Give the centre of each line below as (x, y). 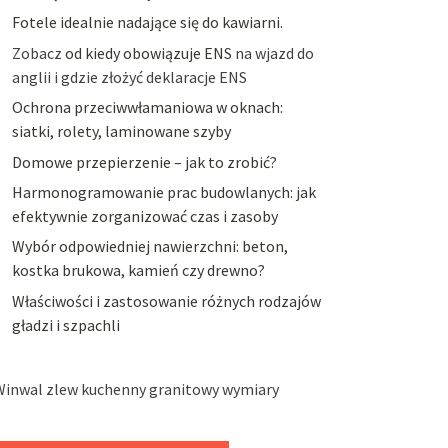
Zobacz (38, 52)
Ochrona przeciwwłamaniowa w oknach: (147, 107)
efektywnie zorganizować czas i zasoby (144, 215)
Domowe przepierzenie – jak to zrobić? (144, 161)
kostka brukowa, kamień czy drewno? (138, 270)
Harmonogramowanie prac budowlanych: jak (163, 191)
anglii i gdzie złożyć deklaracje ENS (129, 76)
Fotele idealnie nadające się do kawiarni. (147, 22)
